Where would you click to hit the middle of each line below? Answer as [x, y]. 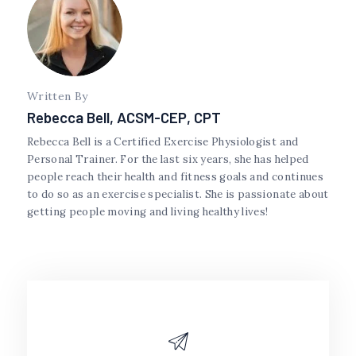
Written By [58, 97]
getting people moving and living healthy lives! [148, 212]
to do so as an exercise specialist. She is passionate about [178, 195]
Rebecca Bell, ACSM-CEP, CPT [124, 118]
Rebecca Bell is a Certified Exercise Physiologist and [163, 142]
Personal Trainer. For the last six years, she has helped [168, 160]
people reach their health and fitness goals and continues [175, 177]
